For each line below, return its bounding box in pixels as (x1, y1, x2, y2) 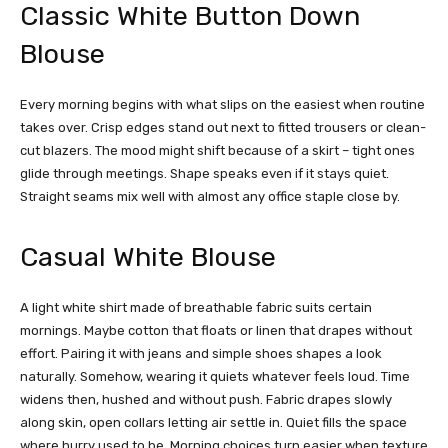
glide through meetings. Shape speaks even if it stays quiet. (20, 166, 389, 182)
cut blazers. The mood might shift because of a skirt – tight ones (20, 143, 415, 159)
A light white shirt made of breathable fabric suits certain (20, 300, 372, 316)
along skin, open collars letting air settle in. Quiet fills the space (20, 415, 407, 431)
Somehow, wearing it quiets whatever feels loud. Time (80, 369, 410, 385)
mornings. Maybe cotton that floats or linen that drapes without (20, 323, 412, 339)
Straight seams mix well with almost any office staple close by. (20, 189, 400, 205)
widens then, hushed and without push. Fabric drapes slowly (20, 392, 392, 408)
